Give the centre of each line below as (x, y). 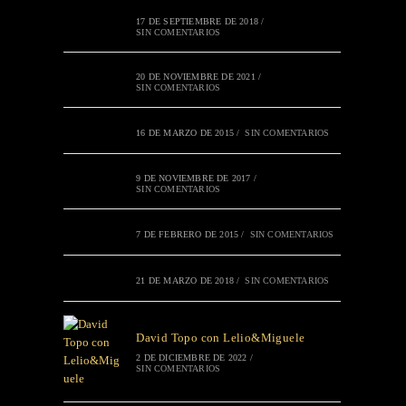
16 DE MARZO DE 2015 (185, 133)
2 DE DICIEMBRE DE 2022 (192, 358)
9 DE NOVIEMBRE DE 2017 (193, 178)
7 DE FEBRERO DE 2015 (188, 234)
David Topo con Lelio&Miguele (221, 338)
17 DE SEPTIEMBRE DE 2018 (198, 21)
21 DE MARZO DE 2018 (185, 280)
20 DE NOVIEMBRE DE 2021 (196, 77)
